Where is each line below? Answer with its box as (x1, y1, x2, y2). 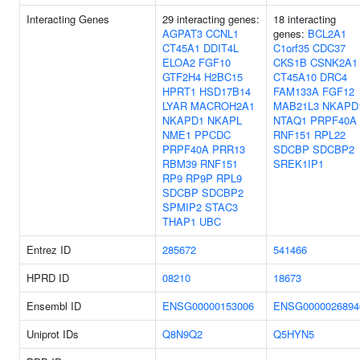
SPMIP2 (162, 199, 202, 215)
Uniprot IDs (27, 326, 79, 342)
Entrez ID (27, 242, 71, 257)
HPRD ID (27, 270, 69, 285)
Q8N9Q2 (162, 326, 202, 342)
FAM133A (273, 84, 319, 99)
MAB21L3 (273, 98, 319, 113)
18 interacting (273, 11, 336, 27)
